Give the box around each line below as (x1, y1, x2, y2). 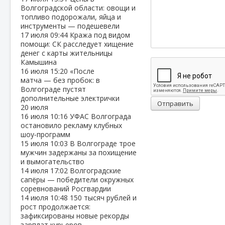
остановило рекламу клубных (21, 121, 122, 130)
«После (70, 66, 94, 76)
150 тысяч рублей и (70, 193, 137, 202)
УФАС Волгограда (70, 111, 131, 121)
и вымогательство (21, 157, 84, 166)
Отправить (157, 99, 194, 108)
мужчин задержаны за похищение (21, 148, 137, 157)
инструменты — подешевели (21, 21, 120, 31)
